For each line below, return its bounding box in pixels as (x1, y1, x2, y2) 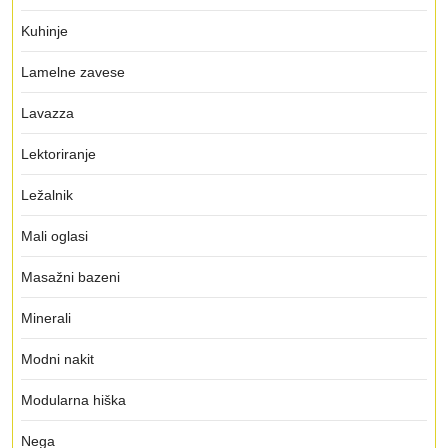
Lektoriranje (21, 146, 96, 162)
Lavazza (21, 105, 74, 121)
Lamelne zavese (21, 64, 125, 80)
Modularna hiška (21, 392, 126, 408)
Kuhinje (21, 23, 68, 39)
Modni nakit (21, 351, 94, 367)
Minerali (21, 310, 71, 326)
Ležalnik (21, 187, 73, 203)
